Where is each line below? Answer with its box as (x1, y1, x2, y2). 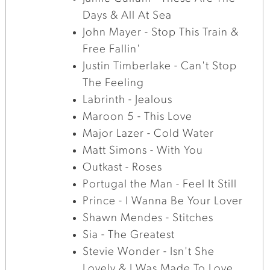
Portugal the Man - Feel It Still (83, 178, 237, 190)
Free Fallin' (83, 43, 141, 55)
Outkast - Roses (83, 162, 163, 174)
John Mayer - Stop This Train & (83, 27, 239, 39)
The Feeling (83, 77, 145, 89)
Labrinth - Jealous (83, 94, 173, 106)
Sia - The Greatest (83, 229, 175, 241)
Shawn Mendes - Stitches (83, 212, 214, 224)
